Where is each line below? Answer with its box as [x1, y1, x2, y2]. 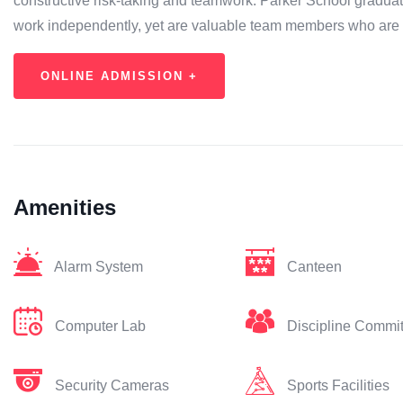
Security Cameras [55, 378, 169, 393]
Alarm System [54, 259, 143, 274]
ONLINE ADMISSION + [40, 69, 198, 83]
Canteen [286, 259, 342, 274]
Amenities [13, 195, 116, 219]
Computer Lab [55, 318, 146, 334]
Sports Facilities [286, 378, 390, 393]
